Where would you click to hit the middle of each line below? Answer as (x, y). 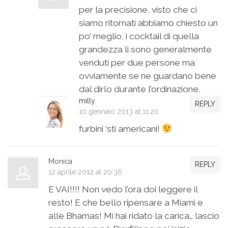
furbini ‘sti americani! (120, 129)
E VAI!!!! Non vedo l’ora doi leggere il (123, 190)
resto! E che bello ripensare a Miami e (126, 203)
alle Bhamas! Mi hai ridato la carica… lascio (134, 216)
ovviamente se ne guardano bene (148, 76)
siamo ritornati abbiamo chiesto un (148, 23)
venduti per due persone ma (137, 63)
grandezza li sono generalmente (145, 50)
